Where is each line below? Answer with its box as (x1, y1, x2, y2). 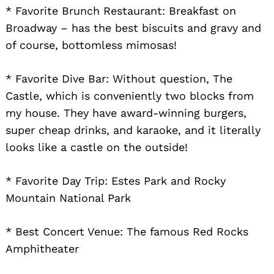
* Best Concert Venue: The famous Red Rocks (6, 224, 248, 238)
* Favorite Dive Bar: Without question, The (6, 72, 232, 85)
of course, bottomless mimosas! (6, 38, 177, 51)
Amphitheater (6, 242, 79, 255)
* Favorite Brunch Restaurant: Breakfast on (6, 4, 236, 17)
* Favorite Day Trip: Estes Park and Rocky (6, 174, 226, 187)
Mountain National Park (6, 191, 131, 204)
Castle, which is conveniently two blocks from (6, 89, 254, 102)
